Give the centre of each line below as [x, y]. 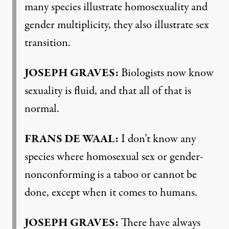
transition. [48, 43]
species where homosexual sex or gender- [114, 157]
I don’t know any [157, 139]
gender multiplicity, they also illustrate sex [117, 25]
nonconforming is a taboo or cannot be [111, 175]
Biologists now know [166, 73]
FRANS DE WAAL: [72, 139]
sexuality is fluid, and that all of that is [108, 91]
